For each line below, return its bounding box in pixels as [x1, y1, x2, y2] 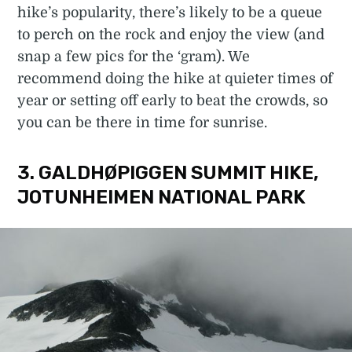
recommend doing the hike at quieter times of [17, 70, 334, 86]
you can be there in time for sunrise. [17, 114, 268, 130]
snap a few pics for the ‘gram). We [17, 48, 251, 64]
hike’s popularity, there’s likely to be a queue [17, 4, 323, 20]
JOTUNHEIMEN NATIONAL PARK [17, 185, 306, 208]
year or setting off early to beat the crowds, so [17, 92, 328, 108]
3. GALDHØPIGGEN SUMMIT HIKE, [17, 161, 320, 184]
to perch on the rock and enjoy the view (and [17, 26, 325, 42]
